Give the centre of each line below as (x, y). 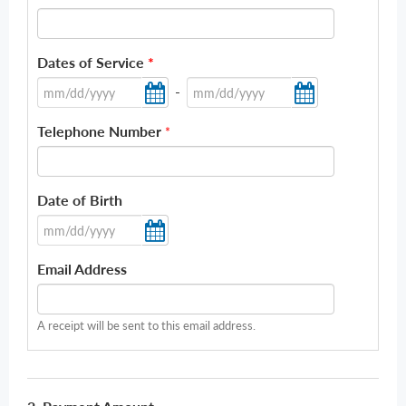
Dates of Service (92, 62)
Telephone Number (99, 131)
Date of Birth (80, 200)
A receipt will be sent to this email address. (146, 325)
